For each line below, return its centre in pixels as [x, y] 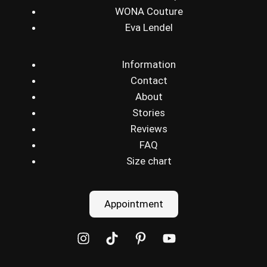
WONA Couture [149, 11]
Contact [149, 80]
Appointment [133, 204]
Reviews [149, 129]
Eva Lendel [149, 27]
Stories [149, 113]
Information [149, 64]
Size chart [149, 161]
